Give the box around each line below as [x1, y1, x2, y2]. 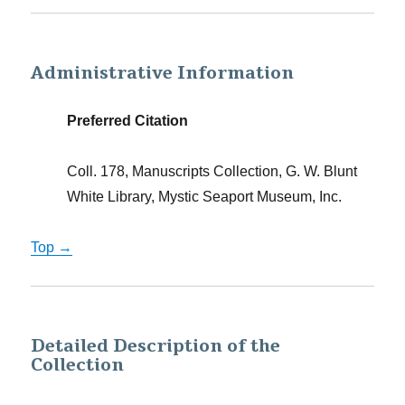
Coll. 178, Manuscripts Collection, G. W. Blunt [67, 164, 358, 179]
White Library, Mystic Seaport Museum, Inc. [67, 189, 343, 204]
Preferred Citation [67, 113, 189, 128]
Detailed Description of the [31, 334, 281, 358]
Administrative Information [31, 61, 295, 85]
